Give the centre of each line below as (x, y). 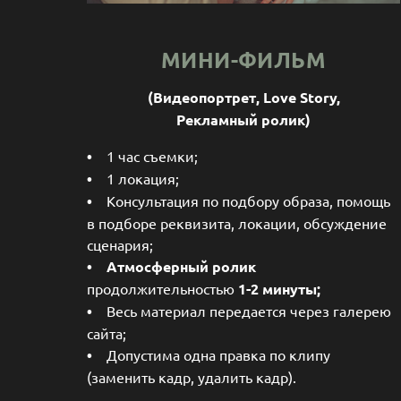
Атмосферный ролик (181, 267)
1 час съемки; (145, 156)
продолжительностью (162, 289)
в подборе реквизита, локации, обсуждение (237, 223)
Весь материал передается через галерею (242, 311)
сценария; (120, 245)
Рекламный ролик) (243, 120)
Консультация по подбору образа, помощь (241, 201)
